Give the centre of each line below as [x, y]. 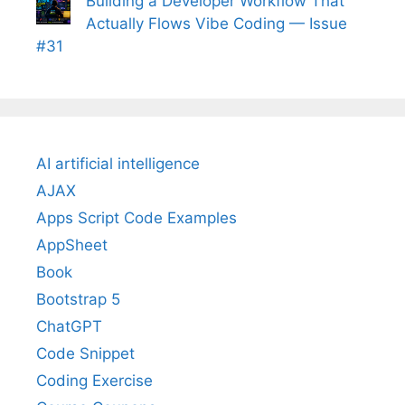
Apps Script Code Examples [137, 217]
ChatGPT [69, 326]
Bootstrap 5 [78, 299]
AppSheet [72, 245]
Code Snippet [85, 353]
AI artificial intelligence [118, 163]
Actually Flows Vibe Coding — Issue [217, 23]
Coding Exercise [94, 380]
